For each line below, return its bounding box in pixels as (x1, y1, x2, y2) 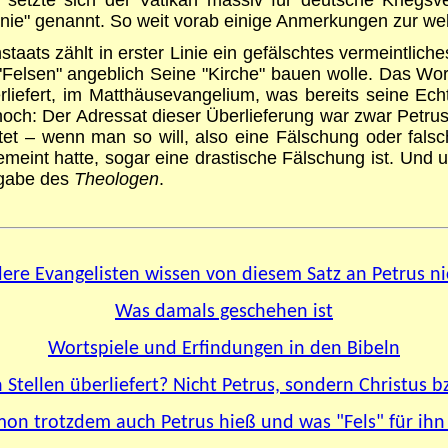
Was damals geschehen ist (115, 301, 333, 322)
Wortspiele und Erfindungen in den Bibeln (48, 338, 400, 359)
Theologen (74, 168, 159, 189)
